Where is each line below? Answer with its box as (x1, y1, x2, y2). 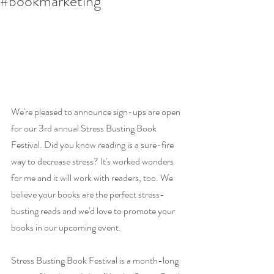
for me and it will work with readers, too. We (11, 170, 175, 185)
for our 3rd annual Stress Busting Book (11, 120, 158, 135)
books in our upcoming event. (11, 220, 123, 234)
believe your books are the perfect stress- (11, 187, 165, 201)
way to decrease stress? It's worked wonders (11, 154, 176, 168)
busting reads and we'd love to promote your (11, 203, 177, 218)
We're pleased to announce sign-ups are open (11, 104, 182, 119)
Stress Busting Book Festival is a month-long (11, 253, 180, 267)
